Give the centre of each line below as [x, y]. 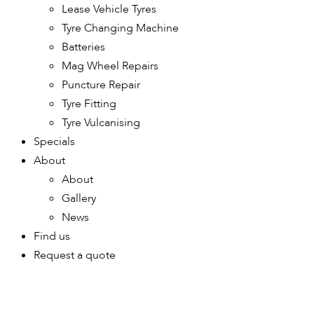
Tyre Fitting [89, 104]
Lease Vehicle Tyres [109, 9]
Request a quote [75, 255]
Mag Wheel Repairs [110, 66]
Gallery [79, 198]
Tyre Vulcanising [101, 123]
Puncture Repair [101, 85]
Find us [52, 236]
